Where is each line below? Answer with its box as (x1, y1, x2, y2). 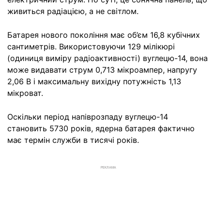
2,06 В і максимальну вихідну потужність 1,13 (7, 77, 181, 87)
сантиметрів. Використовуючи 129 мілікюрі (7, 42, 175, 52)
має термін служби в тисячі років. (7, 135, 139, 145)
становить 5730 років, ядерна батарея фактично (7, 124, 195, 134)
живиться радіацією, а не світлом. (7, 6, 139, 16)
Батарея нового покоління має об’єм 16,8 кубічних (7, 30, 200, 40)
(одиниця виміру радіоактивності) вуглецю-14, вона (7, 53, 208, 63)
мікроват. (7, 88, 43, 98)
